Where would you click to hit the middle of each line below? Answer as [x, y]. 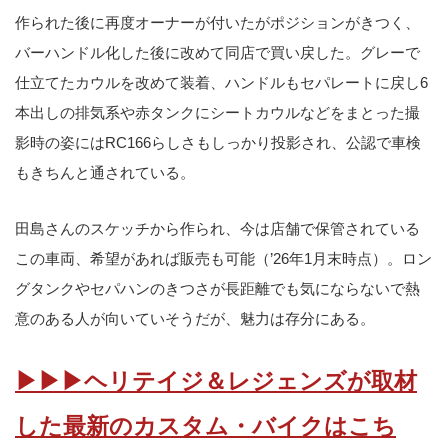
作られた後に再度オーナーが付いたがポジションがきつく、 [217, 23]
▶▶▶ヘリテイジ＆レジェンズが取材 [216, 382]
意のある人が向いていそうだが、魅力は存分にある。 [195, 318]
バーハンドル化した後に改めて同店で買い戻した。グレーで [217, 53]
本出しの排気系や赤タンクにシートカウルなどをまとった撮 [217, 113]
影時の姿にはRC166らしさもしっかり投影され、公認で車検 [218, 143]
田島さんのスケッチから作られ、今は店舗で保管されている [217, 228]
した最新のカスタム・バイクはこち [205, 427]
